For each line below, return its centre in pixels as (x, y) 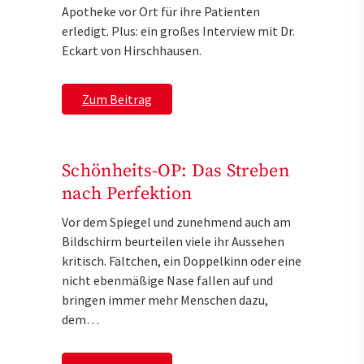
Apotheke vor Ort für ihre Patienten (161, 12)
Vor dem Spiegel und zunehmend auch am (176, 222)
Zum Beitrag (117, 100)
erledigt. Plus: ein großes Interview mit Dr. (178, 31)
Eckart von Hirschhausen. (132, 51)
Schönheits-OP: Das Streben (175, 171)
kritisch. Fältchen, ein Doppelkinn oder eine (182, 261)
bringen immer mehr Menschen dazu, (165, 300)
